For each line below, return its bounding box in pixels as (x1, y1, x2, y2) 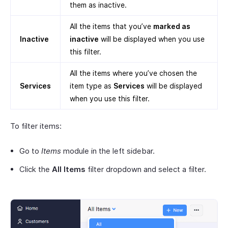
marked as (153, 22, 190, 31)
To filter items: (10, 121, 62, 131)
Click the (19, 164, 52, 174)
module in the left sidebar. (61, 146, 155, 156)
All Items (52, 164, 85, 174)
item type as (70, 81, 113, 90)
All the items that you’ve (70, 22, 153, 31)
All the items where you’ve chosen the (70, 69, 197, 77)
